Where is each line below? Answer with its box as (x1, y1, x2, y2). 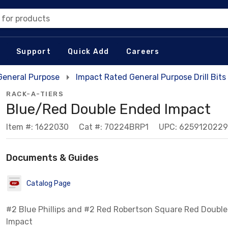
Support (16, 47, 51, 56)
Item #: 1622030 (6, 122, 69, 132)
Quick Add (68, 47, 109, 56)
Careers (126, 47, 160, 56)
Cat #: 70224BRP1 (79, 122, 149, 132)
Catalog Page (26, 179, 71, 188)
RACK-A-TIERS (6, 90, 64, 98)
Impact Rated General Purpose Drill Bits (76, 72, 226, 82)
